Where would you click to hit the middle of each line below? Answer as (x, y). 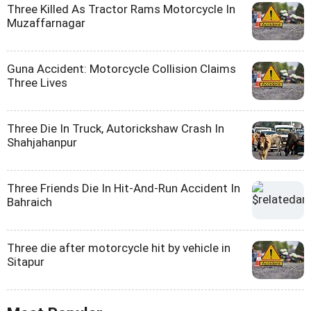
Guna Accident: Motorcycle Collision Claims (121, 69)
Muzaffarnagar (46, 23)
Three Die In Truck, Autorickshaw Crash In (116, 129)
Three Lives (37, 83)
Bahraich (30, 202)
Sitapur (26, 262)
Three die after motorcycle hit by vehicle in (119, 248)
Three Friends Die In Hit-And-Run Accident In (124, 188)
